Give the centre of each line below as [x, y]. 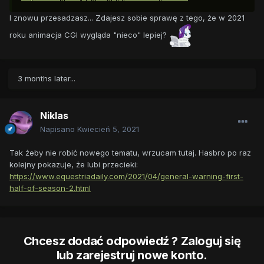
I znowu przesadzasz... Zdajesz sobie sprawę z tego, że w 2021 [127, 18]
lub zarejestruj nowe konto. [132, 255]
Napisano [59, 129]
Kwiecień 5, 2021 [108, 129]
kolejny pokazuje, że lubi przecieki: [74, 165]
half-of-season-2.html [50, 188]
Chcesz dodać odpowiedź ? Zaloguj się [132, 241]
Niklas [54, 116]
